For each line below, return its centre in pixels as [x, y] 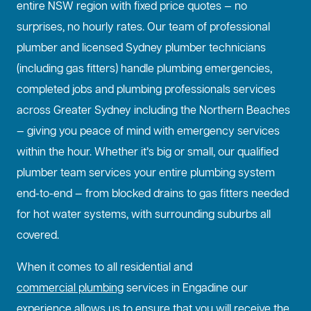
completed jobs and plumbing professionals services [146, 91]
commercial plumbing [70, 289]
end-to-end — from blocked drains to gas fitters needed [153, 195]
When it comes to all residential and [104, 268]
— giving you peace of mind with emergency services [148, 132]
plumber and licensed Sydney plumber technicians [141, 49]
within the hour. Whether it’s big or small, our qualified [148, 153]
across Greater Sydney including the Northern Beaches [153, 111]
